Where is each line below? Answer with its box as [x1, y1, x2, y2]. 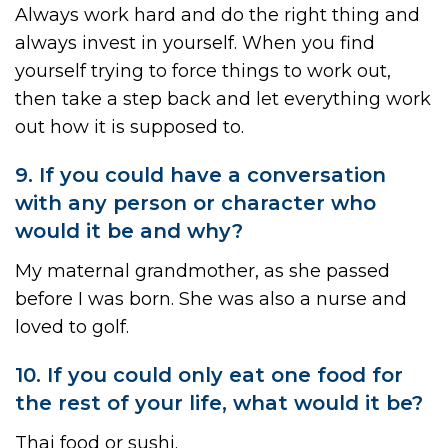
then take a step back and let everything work [15, 87, 431, 110]
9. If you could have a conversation [15, 162, 386, 187]
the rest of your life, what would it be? [15, 390, 423, 415]
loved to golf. [15, 315, 129, 338]
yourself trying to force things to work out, [15, 59, 391, 82]
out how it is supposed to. [15, 115, 244, 138]
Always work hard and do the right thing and [15, 3, 420, 26]
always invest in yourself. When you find [15, 31, 375, 54]
